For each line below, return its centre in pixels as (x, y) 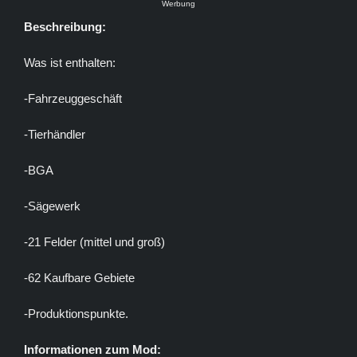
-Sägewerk (52, 206)
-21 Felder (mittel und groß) (94, 242)
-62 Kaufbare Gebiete (79, 278)
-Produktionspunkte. (76, 314)
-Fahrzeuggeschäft (73, 99)
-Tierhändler (55, 135)
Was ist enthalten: (70, 63)
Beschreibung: (65, 27)
